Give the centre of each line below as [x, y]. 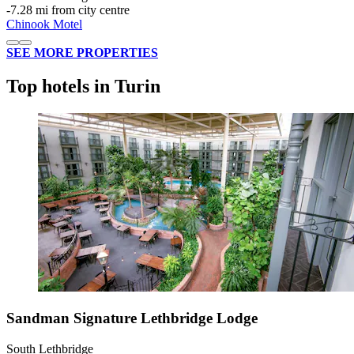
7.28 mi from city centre [70, 10]
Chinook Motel [44, 24]
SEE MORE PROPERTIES [82, 53]
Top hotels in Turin [83, 87]
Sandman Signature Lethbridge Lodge [132, 318]
